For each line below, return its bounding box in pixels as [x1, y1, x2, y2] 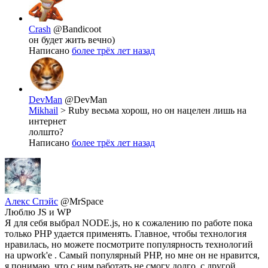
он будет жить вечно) [29, 35, 115, 45]
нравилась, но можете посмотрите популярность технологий [5, 239, 253, 250]
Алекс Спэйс [5, 196, 58, 207]
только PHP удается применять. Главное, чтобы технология [5, 229, 246, 239]
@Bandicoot [53, 24, 101, 35]
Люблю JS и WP [5, 207, 71, 218]
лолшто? [29, 127, 63, 138]
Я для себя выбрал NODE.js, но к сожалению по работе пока [5, 218, 252, 229]
